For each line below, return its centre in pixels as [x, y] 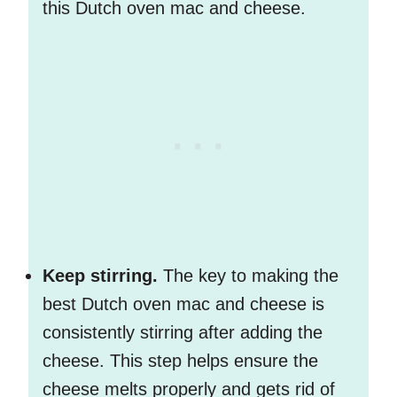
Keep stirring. [100, 276]
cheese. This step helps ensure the [180, 361]
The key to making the [248, 276]
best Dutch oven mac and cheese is [183, 304]
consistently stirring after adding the [183, 333]
